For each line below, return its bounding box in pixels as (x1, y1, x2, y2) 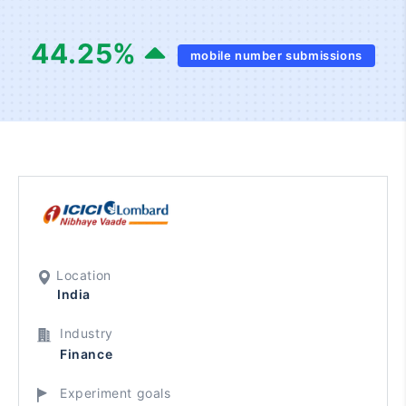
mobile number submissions (189, 48, 362, 63)
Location (56, 267, 111, 284)
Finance (60, 346, 113, 362)
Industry (60, 325, 113, 342)
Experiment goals (60, 385, 171, 401)
